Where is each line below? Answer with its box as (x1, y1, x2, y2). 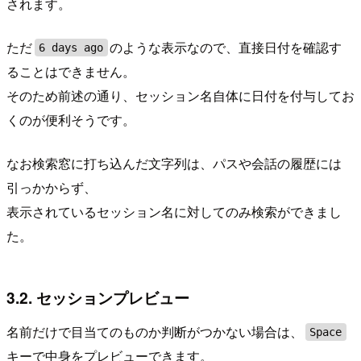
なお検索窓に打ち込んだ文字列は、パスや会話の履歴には (6, 154, 342, 173)
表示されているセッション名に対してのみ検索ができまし (6, 202, 342, 222)
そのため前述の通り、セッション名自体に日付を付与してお (6, 86, 355, 106)
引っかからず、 (6, 178, 97, 197)
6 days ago (39, 41, 104, 54)
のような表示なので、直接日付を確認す (110, 38, 342, 57)
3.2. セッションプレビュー (6, 286, 189, 309)
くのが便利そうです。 (6, 110, 135, 130)
